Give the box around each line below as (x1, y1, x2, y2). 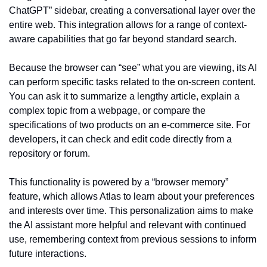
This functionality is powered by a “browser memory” (9, 177, 228, 187)
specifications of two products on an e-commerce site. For (9, 120, 250, 130)
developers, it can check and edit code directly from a (9, 134, 232, 144)
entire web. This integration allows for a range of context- (9, 20, 247, 30)
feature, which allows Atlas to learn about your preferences (9, 191, 254, 201)
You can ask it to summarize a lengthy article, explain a (9, 91, 240, 101)
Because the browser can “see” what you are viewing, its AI (9, 63, 257, 73)
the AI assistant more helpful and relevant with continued (9, 220, 246, 230)
